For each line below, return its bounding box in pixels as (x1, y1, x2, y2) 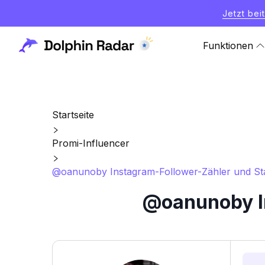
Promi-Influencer (52, 137, 130, 149)
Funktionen (203, 40, 253, 51)
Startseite (52, 109, 94, 121)
